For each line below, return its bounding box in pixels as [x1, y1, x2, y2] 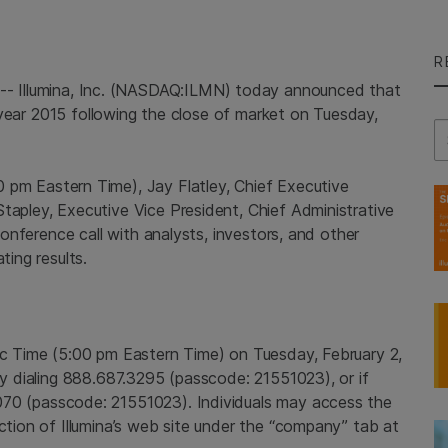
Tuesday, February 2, [252, 344, 403, 364]
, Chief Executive [225, 176, 349, 196]
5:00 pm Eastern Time [58, 344, 219, 364]
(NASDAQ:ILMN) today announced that [104, 80, 401, 100]
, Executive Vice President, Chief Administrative [48, 200, 395, 220]
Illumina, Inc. [18, 80, 105, 100]
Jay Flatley [146, 176, 226, 196]
